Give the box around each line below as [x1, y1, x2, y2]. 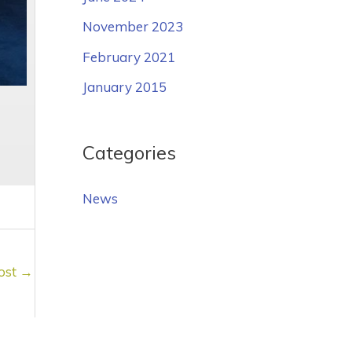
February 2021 [82, 48, 175, 65]
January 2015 [82, 78, 167, 95]
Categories [82, 140, 176, 164]
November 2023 [82, 18, 183, 35]
